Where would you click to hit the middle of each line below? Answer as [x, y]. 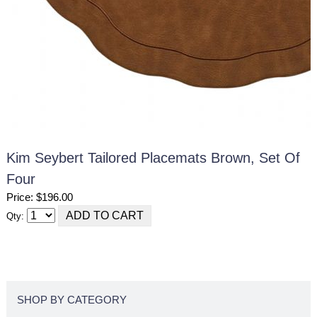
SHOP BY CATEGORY [72, 300]
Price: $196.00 [39, 197]
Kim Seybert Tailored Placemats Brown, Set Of [153, 158]
